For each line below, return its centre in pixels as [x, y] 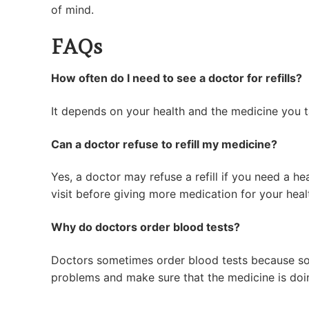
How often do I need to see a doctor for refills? [177, 78]
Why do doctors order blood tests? [146, 227]
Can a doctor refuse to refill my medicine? [164, 144]
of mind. [72, 10]
